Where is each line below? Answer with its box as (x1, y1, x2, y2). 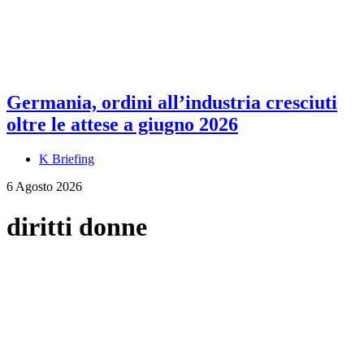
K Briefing (39, 152, 94, 167)
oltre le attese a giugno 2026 (6, 114, 238, 136)
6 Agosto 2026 (6, 180, 82, 194)
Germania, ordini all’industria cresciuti (6, 92, 337, 114)
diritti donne (6, 211, 147, 241)
